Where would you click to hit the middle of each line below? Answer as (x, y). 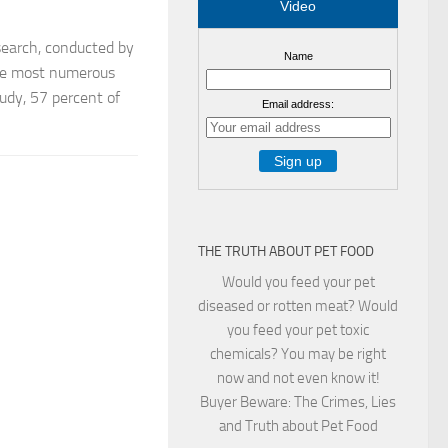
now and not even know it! (298, 377)
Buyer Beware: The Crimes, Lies (298, 401)
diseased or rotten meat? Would (298, 305)
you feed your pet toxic (298, 329)
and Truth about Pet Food (298, 425)
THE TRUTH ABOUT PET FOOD (286, 251)
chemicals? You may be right (298, 353)
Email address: (298, 103)
